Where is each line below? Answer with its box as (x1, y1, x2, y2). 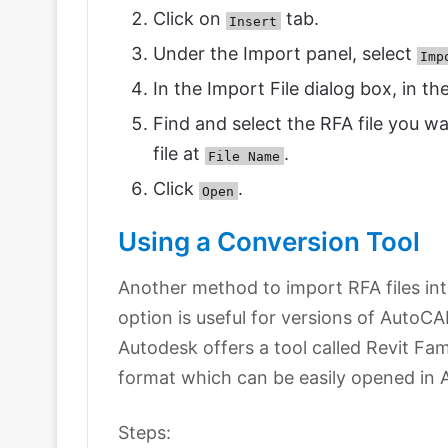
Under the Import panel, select (153, 43, 417, 65)
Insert (229, 13, 278, 29)
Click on (153, 8, 226, 30)
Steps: (118, 422, 171, 444)
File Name (208, 148, 281, 164)
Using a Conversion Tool (118, 226, 420, 258)
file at (153, 143, 205, 165)
